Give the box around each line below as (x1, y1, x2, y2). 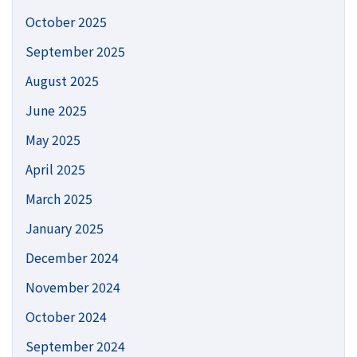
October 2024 (25, 306, 107, 326)
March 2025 (25, 188, 92, 208)
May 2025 (25, 129, 80, 149)
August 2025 (25, 70, 99, 90)
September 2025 (25, 41, 125, 61)
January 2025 (25, 218, 104, 237)
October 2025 (25, 11, 107, 31)
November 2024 (25, 277, 120, 296)
